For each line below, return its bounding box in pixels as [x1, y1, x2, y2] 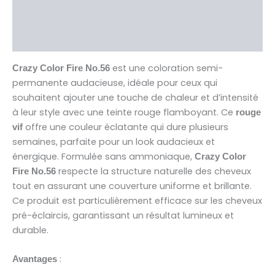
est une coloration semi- [110, 61, 223, 74]
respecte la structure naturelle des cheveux [56, 165, 251, 177]
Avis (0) [12, 35, 44, 45]
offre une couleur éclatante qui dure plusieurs [23, 120, 228, 133]
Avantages [12, 254, 57, 265]
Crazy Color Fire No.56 [12, 63, 110, 73]
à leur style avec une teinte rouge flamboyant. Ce [12, 106, 236, 118]
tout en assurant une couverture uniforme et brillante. [12, 179, 252, 192]
